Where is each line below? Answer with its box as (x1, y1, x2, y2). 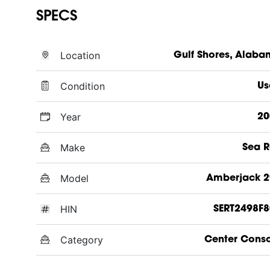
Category (60, 233, 103, 246)
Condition (60, 80, 105, 92)
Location (60, 49, 100, 61)
